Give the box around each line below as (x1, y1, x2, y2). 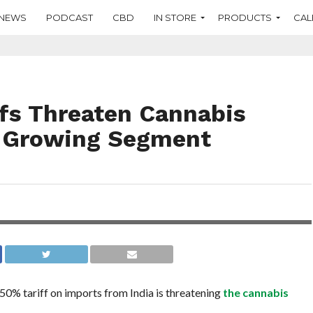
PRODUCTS (217, 11, 272, 23)
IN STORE (153, 11, 196, 23)
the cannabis (222, 286, 289, 299)
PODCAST (45, 11, 93, 23)
